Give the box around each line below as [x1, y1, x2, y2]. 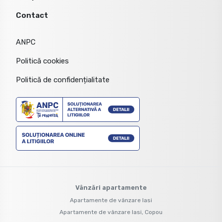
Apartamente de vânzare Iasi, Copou [59, 208, 163, 216]
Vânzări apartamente [75, 183, 147, 191]
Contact [16, 10, 48, 20]
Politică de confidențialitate [16, 75, 110, 84]
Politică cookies [16, 56, 69, 65]
